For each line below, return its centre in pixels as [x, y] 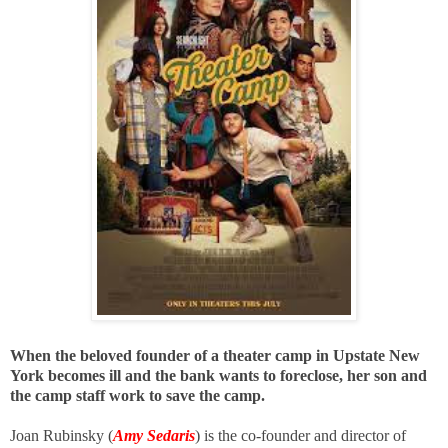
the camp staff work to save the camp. [139, 395]
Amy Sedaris [154, 435]
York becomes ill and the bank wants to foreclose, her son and [218, 375]
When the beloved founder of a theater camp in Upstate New [215, 355]
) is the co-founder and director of [300, 435]
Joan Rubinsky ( [61, 435]
